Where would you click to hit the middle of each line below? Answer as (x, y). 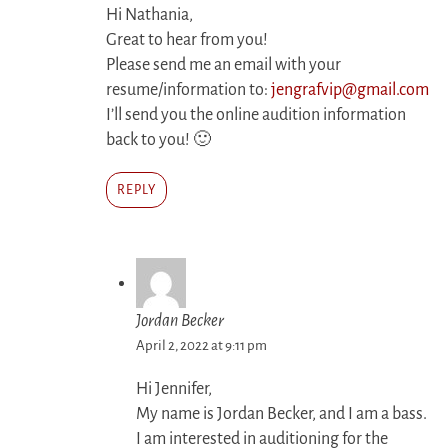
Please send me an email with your (223, 65)
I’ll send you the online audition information (256, 115)
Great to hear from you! (187, 40)
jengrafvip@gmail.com (350, 90)
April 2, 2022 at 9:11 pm (201, 345)
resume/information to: (188, 90)
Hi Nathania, (149, 15)
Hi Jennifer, (174, 389)
